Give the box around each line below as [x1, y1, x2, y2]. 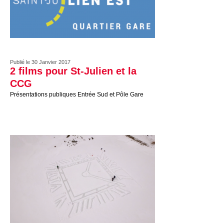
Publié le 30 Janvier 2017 [10, 59, 70, 65]
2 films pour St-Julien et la [10, 65, 136, 76]
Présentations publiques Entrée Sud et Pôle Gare [10, 91, 143, 98]
